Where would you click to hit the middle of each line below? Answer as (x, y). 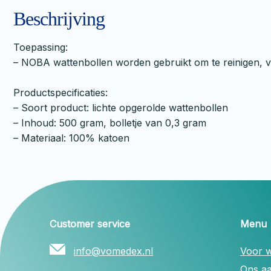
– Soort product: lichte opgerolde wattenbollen (121, 107)
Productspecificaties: (60, 92)
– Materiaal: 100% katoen (71, 138)
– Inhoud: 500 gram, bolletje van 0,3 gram (110, 122)
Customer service (90, 224)
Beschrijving (59, 18)
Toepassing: (41, 47)
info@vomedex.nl (113, 251)
